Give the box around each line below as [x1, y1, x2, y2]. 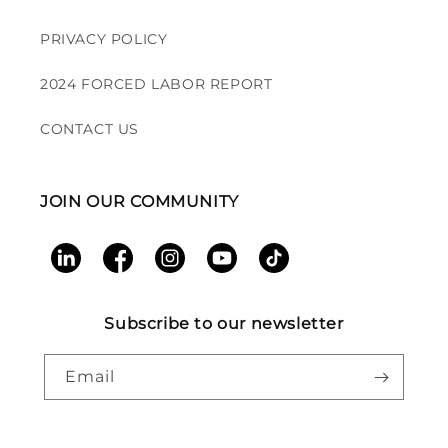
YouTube [206, 259, 271, 278]
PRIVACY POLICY [40, 30, 168, 48]
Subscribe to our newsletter [104, 314, 344, 333]
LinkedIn [50, 259, 114, 278]
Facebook [102, 259, 175, 278]
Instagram [154, 259, 232, 278]
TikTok [258, 259, 306, 278]
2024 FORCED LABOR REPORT [40, 75, 273, 93]
